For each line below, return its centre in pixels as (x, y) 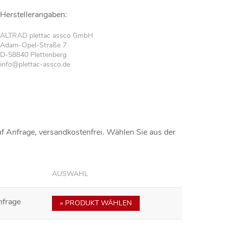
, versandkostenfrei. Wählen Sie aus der (105, 132)
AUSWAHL (70, 174)
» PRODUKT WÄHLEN (96, 203)
